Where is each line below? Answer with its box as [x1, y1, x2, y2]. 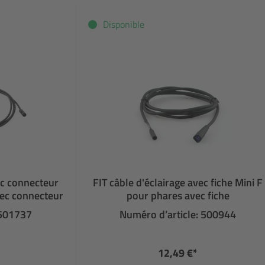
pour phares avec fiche [126, 187, 230, 203]
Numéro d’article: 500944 [119, 206, 237, 222]
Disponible [103, 17, 145, 31]
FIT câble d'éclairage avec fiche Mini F [93, 174, 263, 190]
